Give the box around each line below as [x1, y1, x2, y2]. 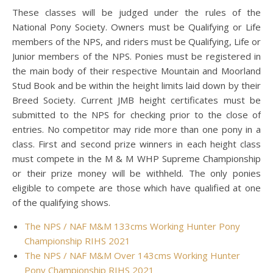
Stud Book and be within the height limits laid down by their [12, 79, 261, 91]
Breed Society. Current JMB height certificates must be [12, 94, 261, 106]
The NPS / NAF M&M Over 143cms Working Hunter [24, 249, 240, 261]
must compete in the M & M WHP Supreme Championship [12, 152, 261, 165]
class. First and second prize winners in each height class [12, 138, 261, 150]
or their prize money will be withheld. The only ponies [12, 167, 261, 179]
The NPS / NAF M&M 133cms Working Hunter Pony [24, 220, 240, 232]
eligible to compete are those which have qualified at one [12, 182, 261, 194]
